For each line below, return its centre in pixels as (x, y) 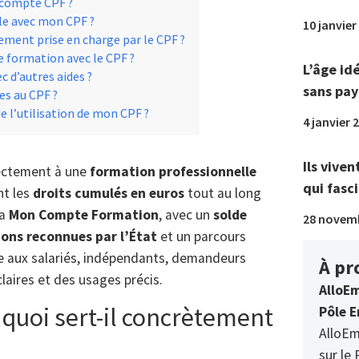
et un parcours (202, 236)
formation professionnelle (173, 171)
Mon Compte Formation (84, 215)
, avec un (186, 215)
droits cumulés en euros (109, 193)
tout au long (223, 193)
